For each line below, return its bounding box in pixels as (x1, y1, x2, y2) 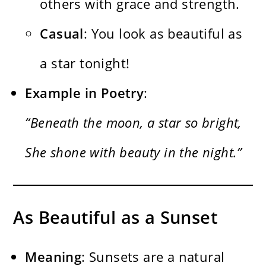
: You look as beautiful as (83, 24, 243, 43)
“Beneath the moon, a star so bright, (25, 113, 242, 132)
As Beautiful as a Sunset (13, 205, 218, 229)
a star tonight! (40, 54, 130, 72)
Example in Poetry (25, 84, 144, 102)
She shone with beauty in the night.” (25, 143, 242, 161)
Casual (40, 24, 84, 43)
